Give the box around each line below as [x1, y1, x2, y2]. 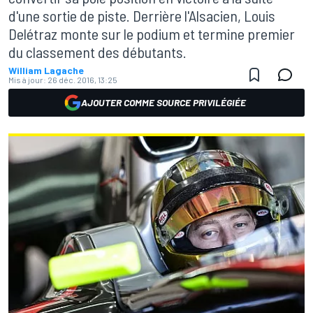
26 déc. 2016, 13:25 [48, 75, 117, 85]
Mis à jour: [8, 75, 46, 85]
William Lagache [8, 64, 84, 76]
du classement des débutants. [8, 43, 187, 61]
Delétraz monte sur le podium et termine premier [8, 24, 295, 43]
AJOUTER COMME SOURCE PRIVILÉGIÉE [81, 96, 246, 108]
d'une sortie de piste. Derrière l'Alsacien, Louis [8, 6, 275, 24]
